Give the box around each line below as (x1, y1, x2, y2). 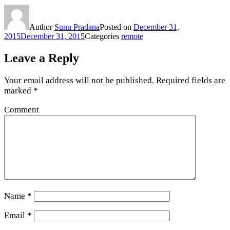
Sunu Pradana (54, 22, 100, 31)
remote (121, 31, 143, 41)
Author (29, 22, 54, 31)
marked (4, 85, 33, 95)
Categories (85, 31, 121, 41)
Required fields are (154, 75, 225, 85)
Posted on (100, 22, 133, 31)
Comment (4, 104, 39, 114)
